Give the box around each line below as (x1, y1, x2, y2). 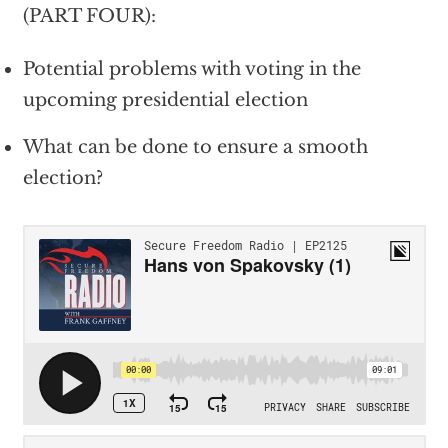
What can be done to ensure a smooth (22, 136, 368, 159)
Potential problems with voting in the (22, 58, 361, 81)
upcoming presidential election (22, 89, 308, 112)
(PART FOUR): (22, 5, 156, 28)
